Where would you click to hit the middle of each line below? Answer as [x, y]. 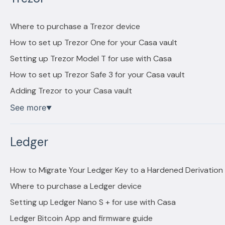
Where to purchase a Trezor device [75, 27]
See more [28, 108]
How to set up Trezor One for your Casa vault [93, 43]
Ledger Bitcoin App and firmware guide [81, 218]
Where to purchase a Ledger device [76, 186]
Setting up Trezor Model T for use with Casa [91, 59]
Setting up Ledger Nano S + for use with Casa [93, 202]
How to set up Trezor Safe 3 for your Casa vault [97, 75]
